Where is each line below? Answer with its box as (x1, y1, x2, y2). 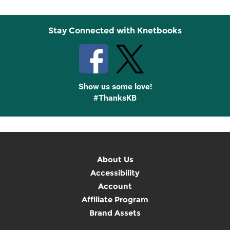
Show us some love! (78, 82, 152, 92)
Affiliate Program (82, 195, 148, 205)
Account (98, 181, 132, 191)
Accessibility (90, 168, 140, 178)
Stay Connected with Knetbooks (48, 26, 182, 36)
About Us (97, 155, 133, 165)
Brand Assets (89, 208, 141, 218)
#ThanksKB (93, 93, 137, 103)
